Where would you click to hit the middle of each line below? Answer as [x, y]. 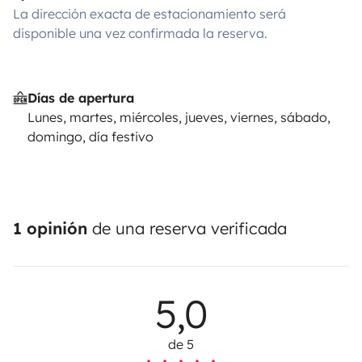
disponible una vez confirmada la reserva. [140, 33]
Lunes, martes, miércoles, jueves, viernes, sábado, [179, 117]
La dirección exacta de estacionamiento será [149, 14]
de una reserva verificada [187, 228]
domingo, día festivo [90, 137]
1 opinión [50, 228]
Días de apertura [80, 98]
